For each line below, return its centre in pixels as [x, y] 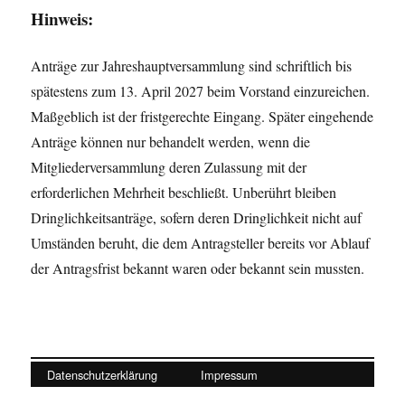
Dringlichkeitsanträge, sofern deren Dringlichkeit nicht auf [197, 217]
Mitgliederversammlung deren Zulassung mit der [169, 166]
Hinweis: [62, 18]
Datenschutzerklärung [102, 374]
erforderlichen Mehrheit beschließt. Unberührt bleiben [184, 192]
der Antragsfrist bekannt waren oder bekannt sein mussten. [198, 268]
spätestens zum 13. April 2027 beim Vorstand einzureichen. [201, 90]
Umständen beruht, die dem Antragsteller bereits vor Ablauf [201, 242]
